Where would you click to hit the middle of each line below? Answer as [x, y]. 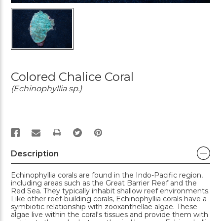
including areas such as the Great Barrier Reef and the [104, 183]
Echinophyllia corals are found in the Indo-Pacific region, [107, 175]
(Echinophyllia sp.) [46, 88]
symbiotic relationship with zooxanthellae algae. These [104, 206]
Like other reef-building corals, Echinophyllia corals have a [109, 199]
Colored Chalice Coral [72, 76]
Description [35, 153]
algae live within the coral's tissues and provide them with [110, 214]
